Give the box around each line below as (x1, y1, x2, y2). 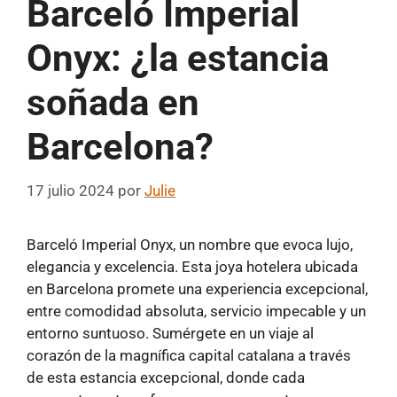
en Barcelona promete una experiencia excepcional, (27, 279, 368, 298)
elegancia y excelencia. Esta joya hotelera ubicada (27, 257, 358, 276)
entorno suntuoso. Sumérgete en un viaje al (27, 323, 314, 342)
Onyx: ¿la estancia (27, 36, 329, 81)
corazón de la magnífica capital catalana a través (27, 346, 351, 364)
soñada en (27, 81, 199, 125)
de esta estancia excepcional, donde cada (27, 368, 305, 386)
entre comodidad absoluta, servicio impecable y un (27, 301, 366, 320)
